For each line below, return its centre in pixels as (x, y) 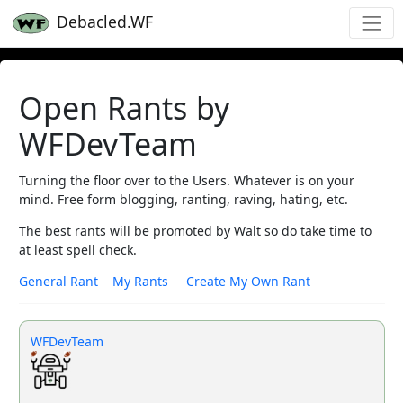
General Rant (58, 281)
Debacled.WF (102, 22)
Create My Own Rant (248, 281)
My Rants (140, 281)
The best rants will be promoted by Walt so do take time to (195, 230)
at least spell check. (77, 249)
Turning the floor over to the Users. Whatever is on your (186, 180)
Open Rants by (124, 107)
